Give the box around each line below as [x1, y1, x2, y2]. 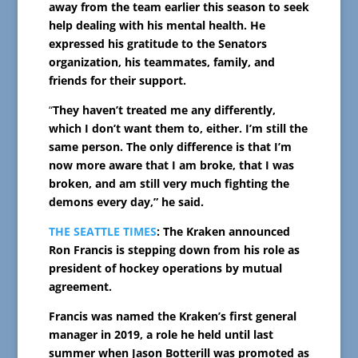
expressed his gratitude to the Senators [48, 36, 267, 52]
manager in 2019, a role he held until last [48, 327, 273, 343]
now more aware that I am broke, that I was [48, 157, 294, 173]
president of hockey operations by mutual [48, 261, 282, 276]
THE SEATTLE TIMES [48, 224, 157, 240]
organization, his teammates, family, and [48, 54, 275, 70]
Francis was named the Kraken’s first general [48, 308, 296, 324]
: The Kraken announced [156, 224, 290, 240]
